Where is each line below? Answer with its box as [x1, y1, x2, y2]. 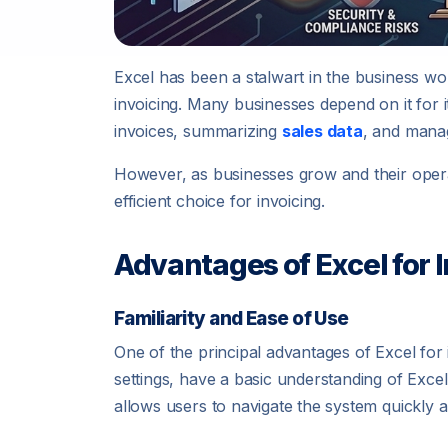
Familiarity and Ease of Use [114, 306, 349, 330]
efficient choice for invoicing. [114, 190, 326, 211]
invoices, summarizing [114, 120, 282, 141]
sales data [281, 120, 363, 141]
